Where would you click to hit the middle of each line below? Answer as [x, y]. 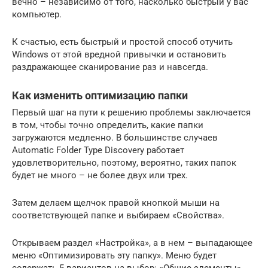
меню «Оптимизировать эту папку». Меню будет [114, 255]
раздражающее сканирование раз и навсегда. [110, 67]
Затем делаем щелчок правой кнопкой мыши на [116, 202]
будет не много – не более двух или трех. [100, 175]
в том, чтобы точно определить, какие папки [108, 125]
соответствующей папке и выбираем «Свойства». [118, 215]
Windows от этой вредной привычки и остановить [119, 54]
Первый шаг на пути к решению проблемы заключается [131, 112]
